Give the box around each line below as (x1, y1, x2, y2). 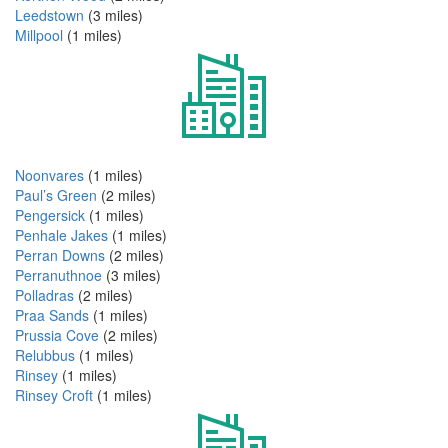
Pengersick (15, 204, 85, 225)
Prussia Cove (15, 324, 99, 345)
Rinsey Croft (15, 384, 93, 405)
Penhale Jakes (15, 224, 108, 245)
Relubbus (15, 344, 75, 365)
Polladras (15, 284, 74, 305)
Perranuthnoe (15, 264, 102, 285)
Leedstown (15, 4, 84, 25)
